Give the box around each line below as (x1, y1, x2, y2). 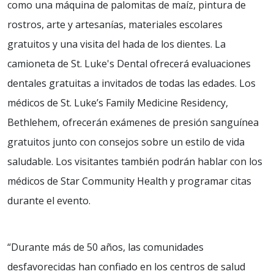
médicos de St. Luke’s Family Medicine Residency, (7, 96, 228, 109)
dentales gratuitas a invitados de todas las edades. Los (7, 76, 256, 90)
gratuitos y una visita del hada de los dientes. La (7, 37, 226, 51)
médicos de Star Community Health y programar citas (7, 174, 251, 188)
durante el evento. (7, 194, 91, 207)
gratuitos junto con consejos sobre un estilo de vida (7, 135, 245, 149)
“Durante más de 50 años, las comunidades (7, 240, 204, 254)
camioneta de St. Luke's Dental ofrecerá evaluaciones (7, 57, 251, 70)
